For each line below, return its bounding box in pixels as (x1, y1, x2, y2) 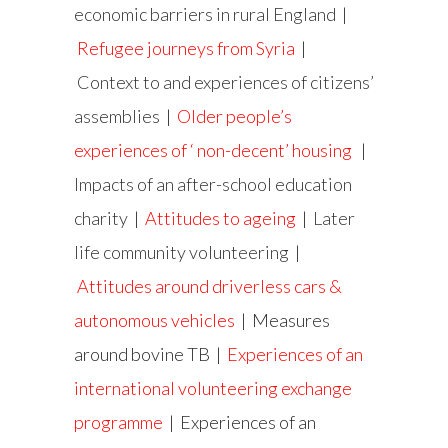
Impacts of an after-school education (74, 173, 352, 196)
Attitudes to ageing (145, 207, 296, 230)
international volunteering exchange (74, 377, 352, 400)
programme (74, 411, 163, 434)
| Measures (235, 309, 330, 332)
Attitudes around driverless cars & (77, 275, 342, 298)
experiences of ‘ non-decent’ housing (74, 139, 352, 162)
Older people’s (177, 105, 292, 128)
